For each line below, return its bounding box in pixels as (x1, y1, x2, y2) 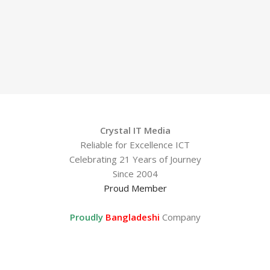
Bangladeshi (105, 211, 160, 223)
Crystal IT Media (99, 124, 171, 136)
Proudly (69, 211, 103, 223)
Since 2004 (112, 168, 158, 180)
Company (159, 211, 201, 223)
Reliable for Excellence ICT (80, 139, 190, 151)
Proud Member (103, 182, 167, 194)
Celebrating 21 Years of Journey (69, 153, 201, 165)
